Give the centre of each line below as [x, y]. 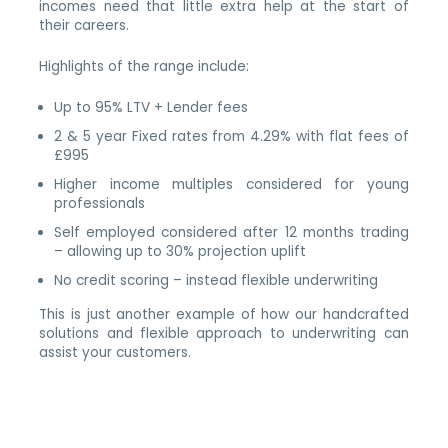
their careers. [84, 26]
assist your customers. [119, 352]
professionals [100, 203]
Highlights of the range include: [144, 66]
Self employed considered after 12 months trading [231, 232]
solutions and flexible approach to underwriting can [224, 333]
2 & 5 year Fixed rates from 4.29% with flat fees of [231, 136]
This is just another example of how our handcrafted [224, 314]
